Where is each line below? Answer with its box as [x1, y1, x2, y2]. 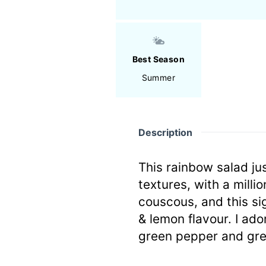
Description [138, 126, 192, 139]
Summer [141, 72, 176, 83]
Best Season [132, 53, 185, 64]
